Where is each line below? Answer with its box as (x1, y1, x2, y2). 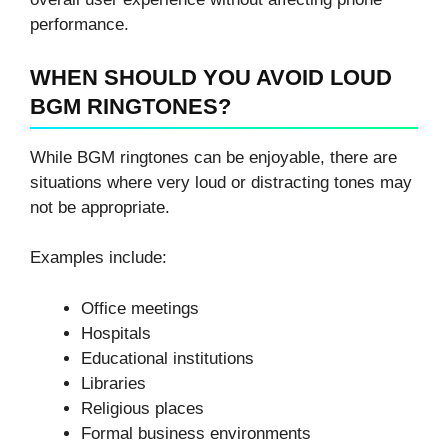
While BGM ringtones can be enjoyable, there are (30, 147, 397, 167)
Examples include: (30, 248, 167, 268)
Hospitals (81, 323, 151, 343)
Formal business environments (81, 423, 311, 443)
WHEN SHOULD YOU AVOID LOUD (30, 64, 392, 90)
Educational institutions (81, 348, 254, 368)
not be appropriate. (30, 197, 170, 217)
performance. (30, 14, 129, 34)
